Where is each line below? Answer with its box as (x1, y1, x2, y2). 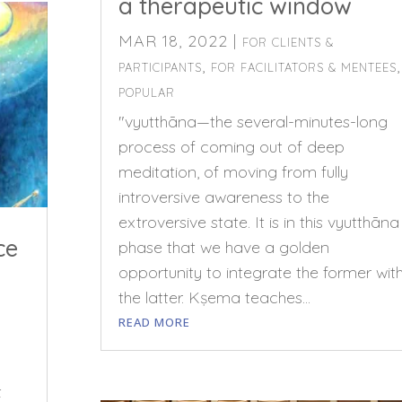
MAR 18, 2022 (118, 31, 228, 52)
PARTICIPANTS (118, 60, 202, 75)
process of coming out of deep (118, 136, 345, 158)
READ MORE (118, 314, 190, 331)
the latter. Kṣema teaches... (118, 287, 310, 309)
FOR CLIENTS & (241, 35, 334, 50)
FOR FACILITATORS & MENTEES (210, 60, 397, 75)
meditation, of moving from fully (118, 162, 348, 183)
